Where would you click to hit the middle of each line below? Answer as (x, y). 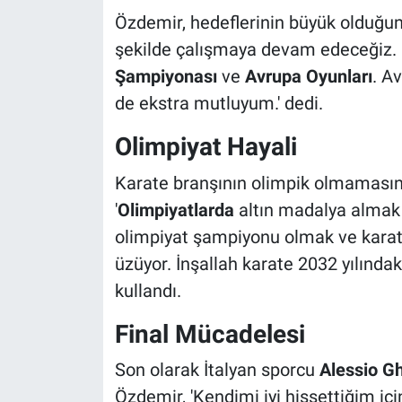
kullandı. (148, 290)
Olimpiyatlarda (175, 210)
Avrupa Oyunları (308, 77)
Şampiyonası (166, 77)
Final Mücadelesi (210, 334)
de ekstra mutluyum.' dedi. (218, 104)
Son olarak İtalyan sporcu (217, 370)
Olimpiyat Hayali (205, 147)
